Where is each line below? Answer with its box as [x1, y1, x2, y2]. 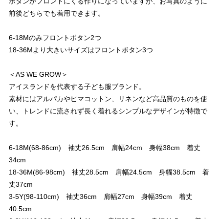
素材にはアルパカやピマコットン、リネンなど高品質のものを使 [9, 95, 207, 103]
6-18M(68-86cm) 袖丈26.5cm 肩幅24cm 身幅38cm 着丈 [9, 144, 200, 152]
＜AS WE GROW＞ [9, 70, 68, 78]
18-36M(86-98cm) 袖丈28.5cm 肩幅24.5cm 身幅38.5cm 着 [9, 168, 209, 176]
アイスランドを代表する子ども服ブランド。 [9, 83, 146, 90]
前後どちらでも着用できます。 [9, 9, 105, 17]
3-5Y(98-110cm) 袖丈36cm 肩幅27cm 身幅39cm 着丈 [9, 193, 193, 200]
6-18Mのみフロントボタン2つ [9, 34, 101, 42]
